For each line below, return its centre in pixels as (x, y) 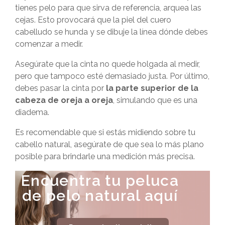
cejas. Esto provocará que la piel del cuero (93, 20)
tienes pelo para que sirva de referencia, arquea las (108, 8)
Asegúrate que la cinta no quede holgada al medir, (107, 64)
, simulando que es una (155, 100)
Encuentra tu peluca (100, 180)
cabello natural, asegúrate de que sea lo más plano (109, 144)
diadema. (32, 112)
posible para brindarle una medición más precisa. (105, 156)
